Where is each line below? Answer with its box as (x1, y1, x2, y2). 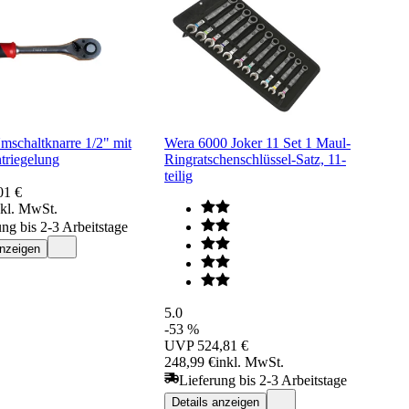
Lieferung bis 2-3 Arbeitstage (179, 372, 347, 388)
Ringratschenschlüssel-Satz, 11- (164, 151, 346, 167)
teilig (164, 167, 193, 184)
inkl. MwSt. (215, 353, 284, 370)
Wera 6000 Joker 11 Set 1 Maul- (164, 134, 351, 151)
